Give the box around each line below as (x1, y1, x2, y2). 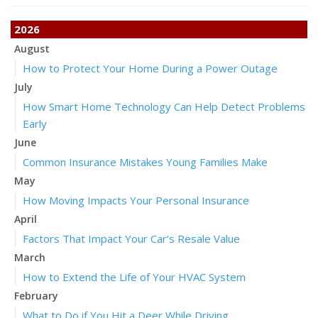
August (14, 42, 50, 55)
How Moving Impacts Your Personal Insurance (23, 193, 249, 207)
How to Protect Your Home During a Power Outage (23, 61, 278, 75)
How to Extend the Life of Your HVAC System (23, 270, 246, 284)
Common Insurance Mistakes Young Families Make (23, 155, 268, 169)
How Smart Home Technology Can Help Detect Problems (23, 99, 305, 114)
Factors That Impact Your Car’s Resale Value (23, 231, 240, 246)
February (14, 289, 58, 302)
